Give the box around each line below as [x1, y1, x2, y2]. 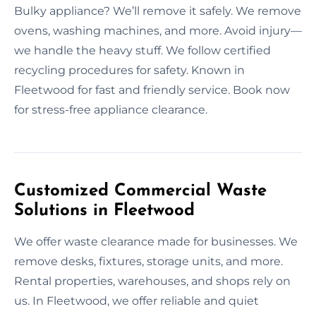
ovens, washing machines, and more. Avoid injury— [14, 23, 302, 37]
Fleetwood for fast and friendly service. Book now [14, 83, 290, 97]
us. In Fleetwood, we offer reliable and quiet [14, 293, 259, 308]
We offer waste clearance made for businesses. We [14, 234, 298, 248]
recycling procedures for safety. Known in [14, 63, 245, 77]
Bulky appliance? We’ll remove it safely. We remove [14, 4, 301, 18]
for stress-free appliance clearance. [14, 102, 207, 116]
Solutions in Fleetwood [14, 202, 195, 219]
